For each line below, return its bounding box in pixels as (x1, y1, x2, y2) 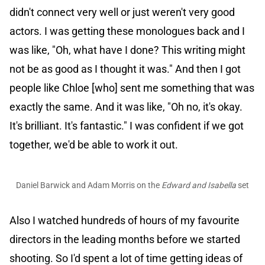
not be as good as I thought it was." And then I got (9, 63, 241, 76)
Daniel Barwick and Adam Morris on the (16, 180, 161, 190)
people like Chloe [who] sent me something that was (9, 82, 254, 95)
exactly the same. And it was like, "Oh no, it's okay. (9, 101, 243, 114)
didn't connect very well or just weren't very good (9, 6, 235, 19)
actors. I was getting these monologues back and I (9, 25, 245, 38)
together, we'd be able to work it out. (9, 138, 178, 151)
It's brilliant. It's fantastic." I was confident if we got (9, 119, 244, 132)
